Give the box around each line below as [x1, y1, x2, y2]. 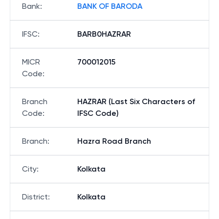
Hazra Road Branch [77, 136, 151, 146]
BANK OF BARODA [77, 1, 142, 11]
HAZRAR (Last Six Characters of [77, 97, 195, 106]
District [22, 192, 48, 201]
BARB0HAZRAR [77, 29, 131, 39]
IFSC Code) [77, 109, 119, 118]
